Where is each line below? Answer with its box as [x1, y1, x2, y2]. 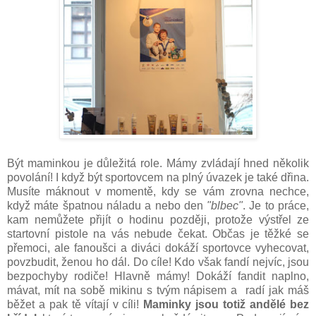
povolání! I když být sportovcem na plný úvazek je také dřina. [7, 171, 309, 183]
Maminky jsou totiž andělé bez [143, 298, 310, 310]
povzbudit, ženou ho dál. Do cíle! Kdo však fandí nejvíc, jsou [7, 255, 309, 268]
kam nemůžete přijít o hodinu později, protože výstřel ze [7, 213, 309, 226]
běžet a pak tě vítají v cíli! [7, 298, 144, 310]
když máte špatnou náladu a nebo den [7, 199, 207, 212]
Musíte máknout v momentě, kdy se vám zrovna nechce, [7, 185, 309, 197]
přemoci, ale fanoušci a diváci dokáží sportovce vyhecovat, [7, 241, 309, 254]
